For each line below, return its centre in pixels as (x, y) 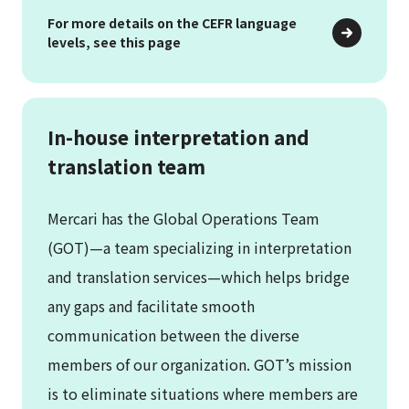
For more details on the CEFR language (172, 22)
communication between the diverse (173, 335)
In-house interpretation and (178, 137)
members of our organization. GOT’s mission (199, 364)
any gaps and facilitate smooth (151, 305)
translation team (126, 166)
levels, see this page (114, 42)
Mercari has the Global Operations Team (184, 218)
